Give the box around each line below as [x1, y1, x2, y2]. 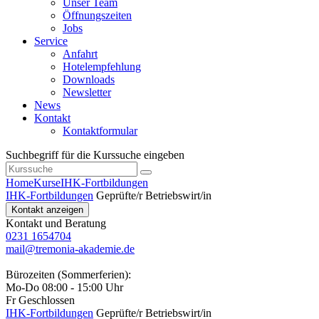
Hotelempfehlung [63, 61, 141, 73]
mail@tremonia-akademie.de [6, 243, 135, 256]
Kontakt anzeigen [11, 204, 83, 216]
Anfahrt [63, 48, 98, 61]
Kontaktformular [63, 125, 137, 137]
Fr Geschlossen [6, 294, 75, 307]
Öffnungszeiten [63, 9, 132, 22]
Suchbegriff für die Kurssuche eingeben [6, 149, 184, 162]
